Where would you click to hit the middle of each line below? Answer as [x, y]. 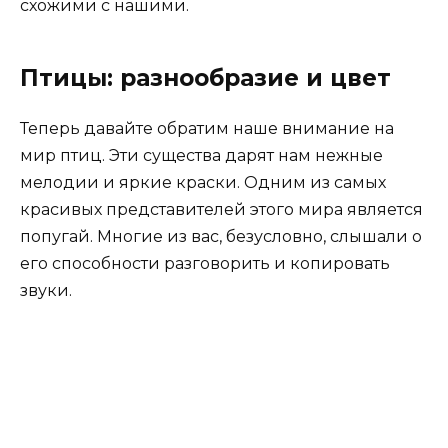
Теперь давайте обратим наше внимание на [207, 129]
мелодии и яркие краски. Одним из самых [203, 183]
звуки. [46, 291]
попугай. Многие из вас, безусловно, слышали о [221, 237]
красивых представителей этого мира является [221, 210]
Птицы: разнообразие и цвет [205, 78]
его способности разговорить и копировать [205, 264]
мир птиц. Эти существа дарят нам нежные [201, 156]
